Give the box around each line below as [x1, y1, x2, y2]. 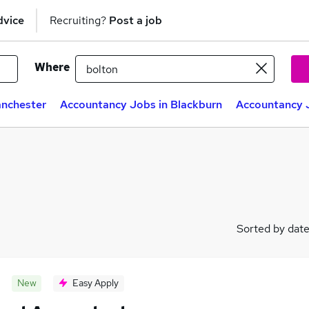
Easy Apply [72, 277, 119, 289]
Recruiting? [50, 12, 109, 28]
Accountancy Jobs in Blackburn [60, 97, 222, 112]
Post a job [109, 12, 162, 28]
